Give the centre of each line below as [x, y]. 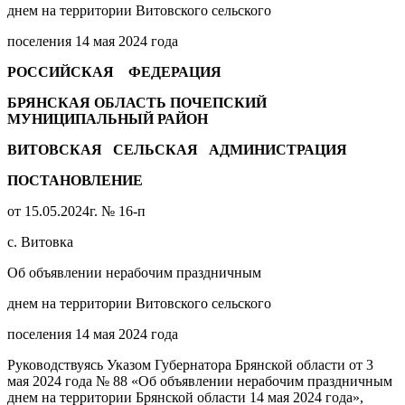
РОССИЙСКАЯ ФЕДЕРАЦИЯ [114, 71]
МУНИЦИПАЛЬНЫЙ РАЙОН [108, 118]
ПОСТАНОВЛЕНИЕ [75, 180]
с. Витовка [40, 241]
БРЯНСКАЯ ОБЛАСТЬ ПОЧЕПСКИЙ [137, 102]
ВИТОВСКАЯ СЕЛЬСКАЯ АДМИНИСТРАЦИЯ [177, 149]
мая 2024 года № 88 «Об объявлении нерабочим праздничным [200, 381]
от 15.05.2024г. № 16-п [76, 211]
